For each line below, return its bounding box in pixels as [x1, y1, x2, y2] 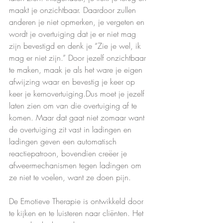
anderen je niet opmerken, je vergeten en [9, 16, 147, 28]
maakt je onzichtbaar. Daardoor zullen [9, 4, 138, 16]
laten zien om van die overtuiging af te [9, 100, 139, 111]
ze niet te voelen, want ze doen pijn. [9, 172, 131, 183]
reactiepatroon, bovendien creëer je [9, 148, 129, 159]
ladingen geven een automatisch [9, 136, 119, 147]
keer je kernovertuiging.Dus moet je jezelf [9, 88, 147, 100]
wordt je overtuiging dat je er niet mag [9, 28, 138, 40]
